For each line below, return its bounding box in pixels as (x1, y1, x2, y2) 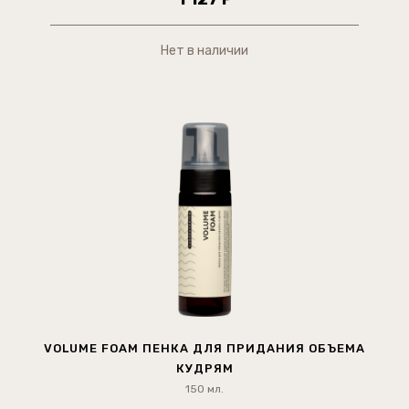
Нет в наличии (160, 43, 248, 59)
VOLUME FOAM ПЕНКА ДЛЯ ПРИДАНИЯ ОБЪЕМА (44, 341, 365, 356)
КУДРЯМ (175, 362, 234, 376)
